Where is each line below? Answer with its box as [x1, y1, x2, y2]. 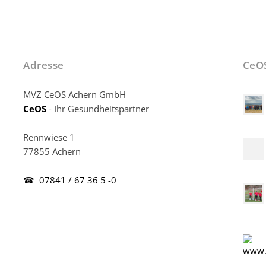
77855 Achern [23, 145, 81, 157]
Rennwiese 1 [23, 131, 75, 143]
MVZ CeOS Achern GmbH [23, 88, 126, 100]
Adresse [23, 58, 64, 72]
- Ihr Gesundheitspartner [46, 102, 150, 115]
